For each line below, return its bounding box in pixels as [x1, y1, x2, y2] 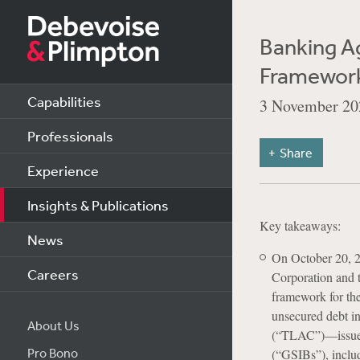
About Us [27, 317, 80, 333]
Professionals [27, 127, 113, 145]
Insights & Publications [27, 196, 169, 214]
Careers [27, 265, 79, 283]
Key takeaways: [259, 217, 341, 234]
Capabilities [27, 92, 101, 110]
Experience [27, 162, 99, 179]
